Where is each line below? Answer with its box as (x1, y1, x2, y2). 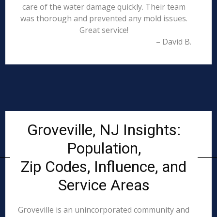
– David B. (155, 36, 191, 47)
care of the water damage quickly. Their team (22, 1, 186, 12)
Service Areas (58, 176, 150, 194)
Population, (66, 139, 141, 157)
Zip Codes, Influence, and (21, 157, 187, 176)
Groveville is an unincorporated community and (18, 204, 190, 215)
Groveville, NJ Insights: (27, 121, 181, 139)
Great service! (79, 25, 128, 35)
